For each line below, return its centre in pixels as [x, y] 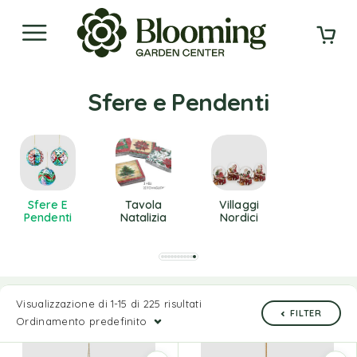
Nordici [239, 218]
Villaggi [239, 205]
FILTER [306, 313]
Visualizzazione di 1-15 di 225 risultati [109, 304]
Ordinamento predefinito [82, 321]
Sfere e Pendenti [178, 102]
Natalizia [143, 218]
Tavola [143, 205]
